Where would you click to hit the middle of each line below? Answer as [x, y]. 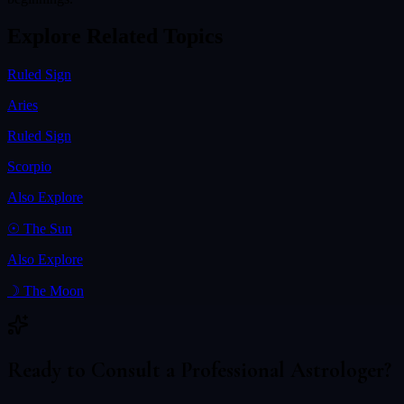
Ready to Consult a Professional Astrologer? [199, 371]
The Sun [48, 229]
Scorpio [29, 167]
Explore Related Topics [115, 37]
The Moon [54, 291]
